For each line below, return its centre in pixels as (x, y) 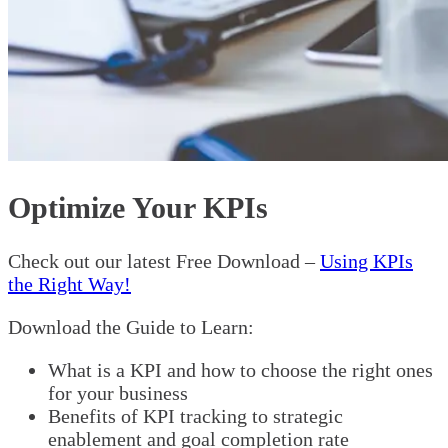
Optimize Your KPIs (138, 207)
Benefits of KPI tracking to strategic (195, 415)
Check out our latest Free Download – (161, 260)
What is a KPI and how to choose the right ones (240, 369)
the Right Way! (69, 283)
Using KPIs (366, 260)
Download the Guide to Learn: (131, 326)
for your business (118, 392)
